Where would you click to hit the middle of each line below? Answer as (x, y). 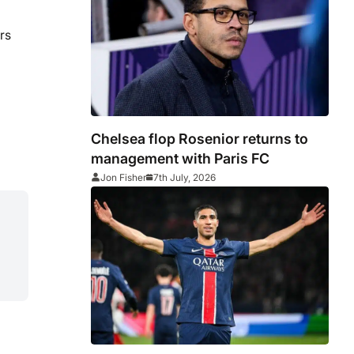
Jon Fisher (124, 177)
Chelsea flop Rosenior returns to (200, 138)
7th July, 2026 (185, 177)
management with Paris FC (181, 158)
